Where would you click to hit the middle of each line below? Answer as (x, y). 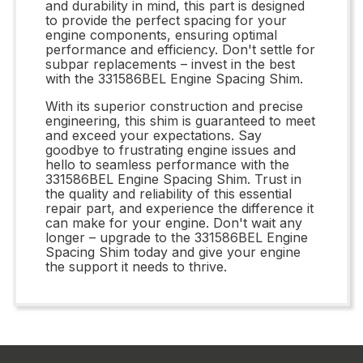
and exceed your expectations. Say (154, 135)
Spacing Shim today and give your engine (173, 252)
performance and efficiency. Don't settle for (180, 49)
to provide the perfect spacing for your (166, 20)
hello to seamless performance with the (167, 164)
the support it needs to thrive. (136, 266)
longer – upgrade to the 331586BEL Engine (177, 237)
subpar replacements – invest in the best (170, 64)
